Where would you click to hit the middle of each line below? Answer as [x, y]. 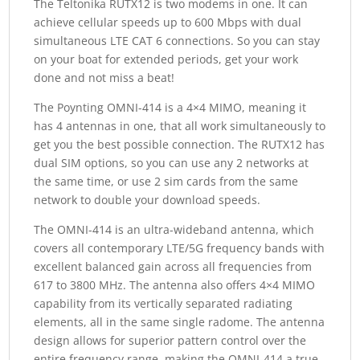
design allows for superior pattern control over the [170, 341]
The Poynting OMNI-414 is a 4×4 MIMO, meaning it [170, 108]
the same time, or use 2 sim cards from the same [166, 182]
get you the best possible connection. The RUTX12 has [180, 145]
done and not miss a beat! [104, 78]
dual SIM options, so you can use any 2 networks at [172, 163]
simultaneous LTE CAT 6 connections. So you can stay [177, 41]
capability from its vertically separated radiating [164, 304]
